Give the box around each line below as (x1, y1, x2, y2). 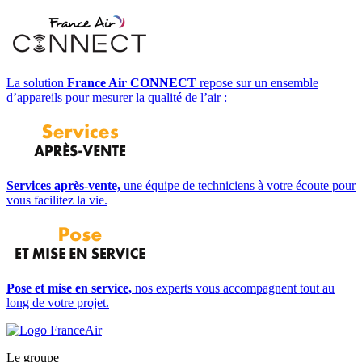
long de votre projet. (6, 295, 109, 309)
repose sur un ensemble (196, 75, 318, 90)
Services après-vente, (6, 178, 120, 192)
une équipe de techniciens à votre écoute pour (120, 178, 356, 192)
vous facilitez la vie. (6, 192, 107, 207)
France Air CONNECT (67, 75, 196, 90)
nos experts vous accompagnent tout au (132, 280, 335, 295)
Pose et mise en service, (6, 280, 132, 295)
